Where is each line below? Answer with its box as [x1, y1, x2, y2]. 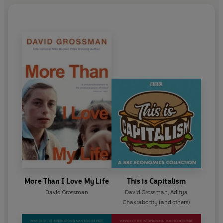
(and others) [158, 199, 190, 206]
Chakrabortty [122, 199, 158, 206]
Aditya [170, 189, 188, 196]
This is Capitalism [126, 177, 186, 186]
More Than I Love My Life [24, 177, 109, 186]
